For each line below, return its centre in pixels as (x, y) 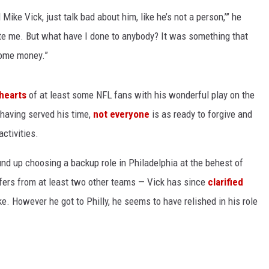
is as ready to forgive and (201, 114)
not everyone (121, 114)
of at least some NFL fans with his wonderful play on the (141, 95)
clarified (225, 182)
